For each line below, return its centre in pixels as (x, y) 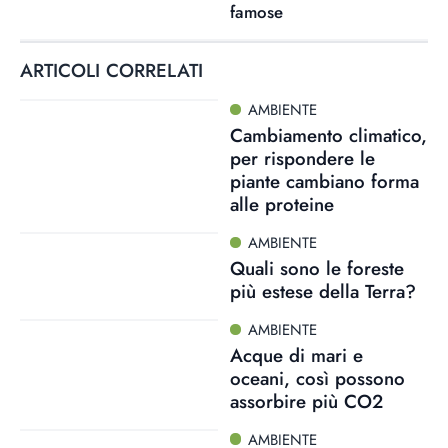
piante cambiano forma (324, 181)
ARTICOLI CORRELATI (111, 71)
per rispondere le (302, 158)
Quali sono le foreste (316, 268)
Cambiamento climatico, (328, 135)
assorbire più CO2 (306, 401)
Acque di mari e (296, 355)
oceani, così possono (317, 378)
